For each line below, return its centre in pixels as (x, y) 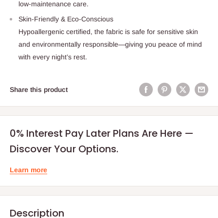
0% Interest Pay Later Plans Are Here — (102, 134)
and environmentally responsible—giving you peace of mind (110, 45)
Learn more (28, 170)
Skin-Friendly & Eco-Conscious (66, 19)
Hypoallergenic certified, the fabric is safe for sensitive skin (108, 32)
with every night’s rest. (53, 57)
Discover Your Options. (64, 149)
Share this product (39, 90)
